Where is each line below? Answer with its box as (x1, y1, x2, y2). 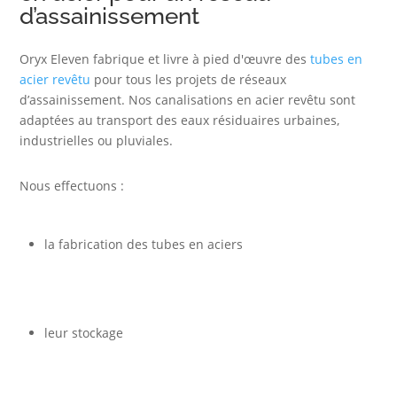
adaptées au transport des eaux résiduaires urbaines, (19, 111, 340, 128)
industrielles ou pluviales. (19, 131, 174, 149)
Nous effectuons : (19, 176, 125, 194)
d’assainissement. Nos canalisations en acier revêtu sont (19, 90, 356, 108)
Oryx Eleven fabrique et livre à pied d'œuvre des (19, 50, 311, 67)
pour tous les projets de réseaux (90, 70, 287, 88)
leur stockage (44, 323, 124, 341)
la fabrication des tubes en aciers (44, 235, 244, 253)
